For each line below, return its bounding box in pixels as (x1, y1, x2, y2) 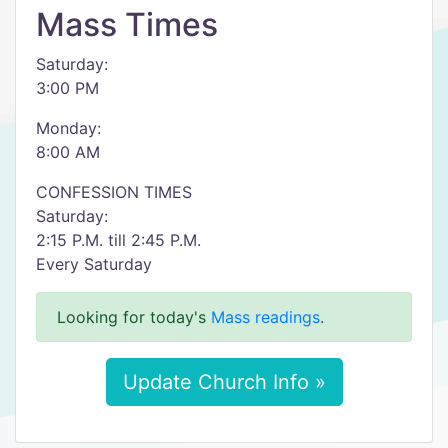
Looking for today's (57, 307, 211, 327)
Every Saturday (36, 254, 152, 274)
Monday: (36, 118, 101, 138)
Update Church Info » (122, 370, 326, 394)
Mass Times (36, 5, 218, 44)
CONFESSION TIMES (36, 182, 192, 202)
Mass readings (211, 307, 320, 327)
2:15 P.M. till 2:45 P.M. (36, 230, 201, 250)
